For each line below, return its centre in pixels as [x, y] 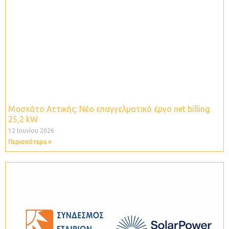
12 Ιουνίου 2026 [31, 131]
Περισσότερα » [30, 142]
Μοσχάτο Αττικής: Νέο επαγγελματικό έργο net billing [109, 109]
